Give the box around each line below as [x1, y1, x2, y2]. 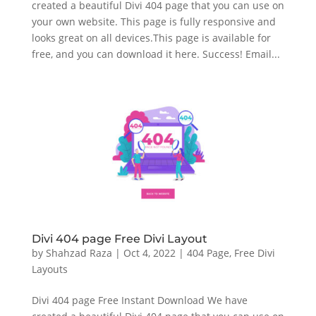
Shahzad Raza [45, 245, 112, 260]
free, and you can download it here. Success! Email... [31, 47, 280, 61]
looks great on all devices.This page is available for [31, 31, 271, 45]
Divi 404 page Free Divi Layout [31, 231, 207, 245]
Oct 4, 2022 [123, 245, 176, 260]
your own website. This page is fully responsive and [31, 15, 276, 29]
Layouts [31, 262, 68, 276]
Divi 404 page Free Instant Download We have [31, 293, 248, 307]
